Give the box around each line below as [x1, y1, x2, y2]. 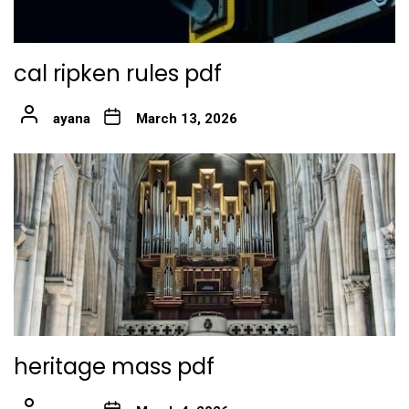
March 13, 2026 [135, 110, 237, 127]
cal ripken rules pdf [14, 58, 222, 89]
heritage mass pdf [14, 351, 215, 382]
